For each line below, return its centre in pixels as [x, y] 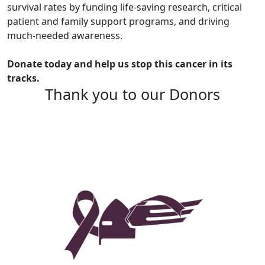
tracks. [23, 78]
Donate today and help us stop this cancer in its [120, 64]
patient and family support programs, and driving [118, 22]
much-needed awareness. [65, 36]
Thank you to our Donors [132, 94]
